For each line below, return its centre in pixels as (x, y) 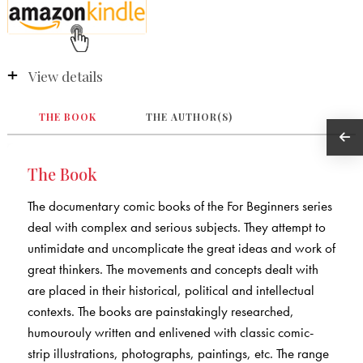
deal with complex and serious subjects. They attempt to (176, 226)
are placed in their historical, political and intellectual (171, 290)
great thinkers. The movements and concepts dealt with (173, 269)
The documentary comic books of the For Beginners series (179, 205)
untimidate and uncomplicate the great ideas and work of (181, 248)
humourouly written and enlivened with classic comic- (170, 332)
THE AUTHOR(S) (190, 116)
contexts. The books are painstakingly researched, (160, 311)
